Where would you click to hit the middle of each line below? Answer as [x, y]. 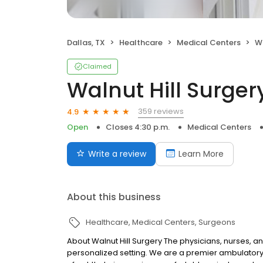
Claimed [97, 66]
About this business [114, 197]
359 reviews [161, 111]
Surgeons [217, 222]
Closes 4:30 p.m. [138, 127]
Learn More [201, 154]
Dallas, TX [86, 43]
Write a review [117, 154]
